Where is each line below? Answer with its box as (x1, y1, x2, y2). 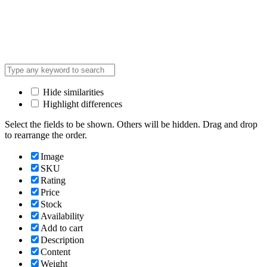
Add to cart (41, 222, 83, 233)
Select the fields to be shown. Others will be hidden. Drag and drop (5, 119, 257, 129)
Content (41, 246, 70, 257)
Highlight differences (41, 98, 122, 109)
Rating (41, 175, 66, 185)
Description (41, 234, 84, 245)
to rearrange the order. (5, 129, 87, 140)
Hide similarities (41, 86, 104, 97)
